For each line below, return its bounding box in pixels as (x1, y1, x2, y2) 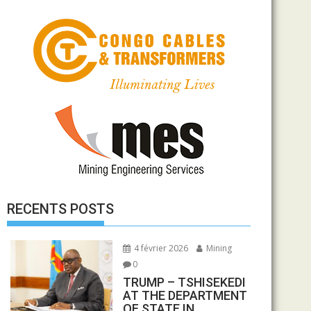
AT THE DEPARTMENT (122, 287, 247, 303)
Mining (203, 242, 232, 254)
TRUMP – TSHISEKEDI (122, 274, 246, 289)
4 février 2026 (131, 242, 188, 254)
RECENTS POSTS (7, 200, 114, 217)
